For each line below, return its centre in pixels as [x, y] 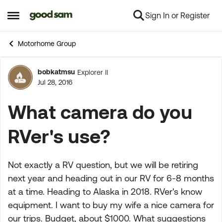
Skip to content [63, 16]
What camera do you [100, 112]
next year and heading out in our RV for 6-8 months [111, 178]
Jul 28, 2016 [55, 82]
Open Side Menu [40, 19]
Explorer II [93, 72]
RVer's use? [59, 136]
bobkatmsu [56, 72]
